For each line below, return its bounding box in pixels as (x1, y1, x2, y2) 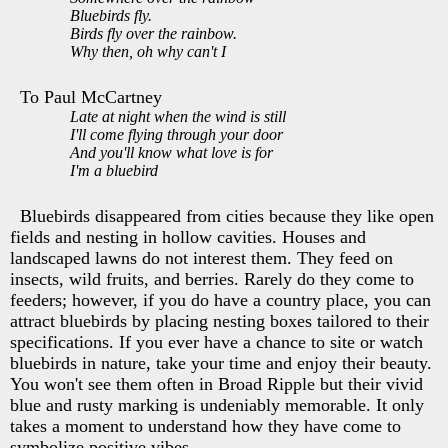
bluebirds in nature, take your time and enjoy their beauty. (10, 352, 432, 373)
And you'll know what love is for (70, 143, 273, 161)
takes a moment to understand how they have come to (10, 415, 401, 436)
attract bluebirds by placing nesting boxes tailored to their (10, 310, 429, 331)
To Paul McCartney (20, 86, 162, 107)
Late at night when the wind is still (70, 107, 286, 125)
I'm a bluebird (70, 161, 158, 179)
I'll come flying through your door (70, 125, 283, 143)
